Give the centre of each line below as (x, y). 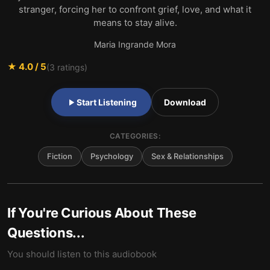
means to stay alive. (135, 23)
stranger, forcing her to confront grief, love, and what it (135, 9)
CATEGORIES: (135, 136)
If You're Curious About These (102, 213)
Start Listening (107, 102)
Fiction (59, 156)
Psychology (111, 156)
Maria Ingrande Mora (135, 44)
